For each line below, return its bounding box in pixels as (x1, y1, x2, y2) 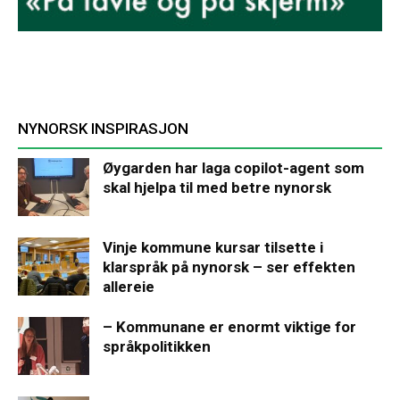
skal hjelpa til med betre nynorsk (103, 179, 331, 197)
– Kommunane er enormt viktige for (103, 318, 356, 337)
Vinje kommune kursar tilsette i (103, 238, 323, 257)
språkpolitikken (103, 337, 211, 356)
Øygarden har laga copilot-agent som (103, 159, 364, 178)
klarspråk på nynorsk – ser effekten (103, 258, 355, 277)
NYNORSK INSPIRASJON (18, 120, 188, 138)
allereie (103, 278, 154, 296)
